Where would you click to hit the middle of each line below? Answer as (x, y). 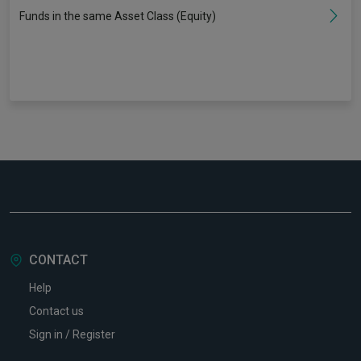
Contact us (56, 311)
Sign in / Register (72, 334)
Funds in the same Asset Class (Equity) (118, 16)
